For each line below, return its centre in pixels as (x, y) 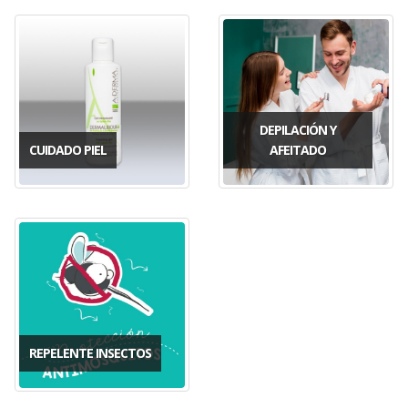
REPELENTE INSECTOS (90, 352)
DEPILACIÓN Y (297, 129)
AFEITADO (297, 149)
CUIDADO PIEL (68, 149)
